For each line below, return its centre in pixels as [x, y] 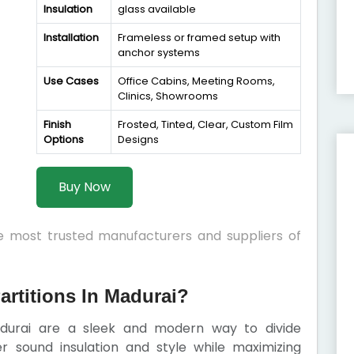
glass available [157, 9]
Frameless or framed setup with [199, 38]
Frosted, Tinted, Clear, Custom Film [205, 124]
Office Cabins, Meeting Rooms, [196, 81]
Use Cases [71, 81]
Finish [57, 124]
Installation [71, 38]
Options [64, 139]
